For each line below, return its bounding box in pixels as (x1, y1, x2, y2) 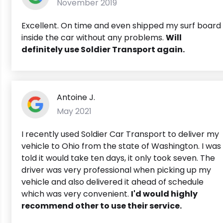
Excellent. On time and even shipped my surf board (21, 19, 221, 31)
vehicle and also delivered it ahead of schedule (21, 176, 204, 188)
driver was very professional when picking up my (21, 164, 211, 176)
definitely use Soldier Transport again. (21, 43, 185, 55)
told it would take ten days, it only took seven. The (21, 152, 215, 164)
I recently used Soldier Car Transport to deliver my (21, 128, 219, 140)
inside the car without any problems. (21, 31, 166, 43)
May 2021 (57, 105, 92, 117)
